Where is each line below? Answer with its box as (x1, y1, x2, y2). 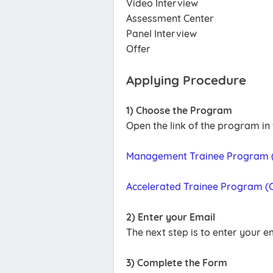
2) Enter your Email (126, 211, 215, 223)
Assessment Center (126, 12, 214, 24)
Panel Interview (126, 27, 197, 40)
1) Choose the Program (126, 104, 232, 116)
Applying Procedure (126, 72, 246, 88)
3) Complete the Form (126, 257, 227, 269)
